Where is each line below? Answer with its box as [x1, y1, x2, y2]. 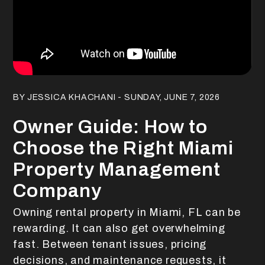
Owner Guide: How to [13, 116, 208, 137]
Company [13, 180, 102, 201]
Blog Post [12, 76, 59, 86]
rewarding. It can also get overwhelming [13, 222, 225, 234]
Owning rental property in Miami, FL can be [13, 206, 241, 218]
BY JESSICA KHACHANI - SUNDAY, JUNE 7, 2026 [13, 92, 220, 102]
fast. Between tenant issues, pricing [13, 238, 207, 250]
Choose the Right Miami [13, 137, 234, 159]
